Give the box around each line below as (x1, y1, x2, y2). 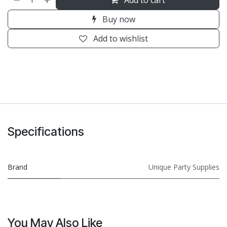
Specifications (8, 124, 84, 139)
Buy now (100, 13, 135, 25)
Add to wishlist (93, 32, 148, 44)
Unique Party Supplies (148, 162, 219, 172)
